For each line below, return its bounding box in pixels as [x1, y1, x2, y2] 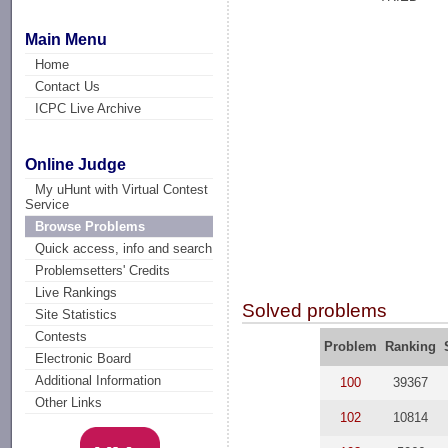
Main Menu [25, 30, 108, 48]
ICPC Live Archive [35, 100, 142, 116]
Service [25, 197, 70, 213]
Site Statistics [35, 307, 118, 323]
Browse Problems [35, 219, 146, 235]
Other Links [35, 395, 103, 411]
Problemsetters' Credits [35, 263, 171, 279]
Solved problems [242, 299, 388, 321]
